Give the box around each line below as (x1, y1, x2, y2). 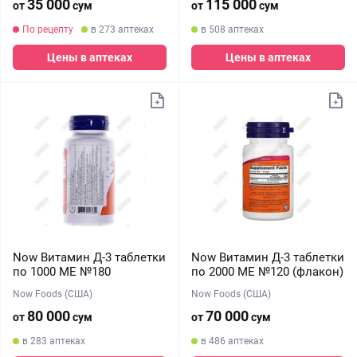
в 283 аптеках (22, 335, 85, 347)
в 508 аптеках (200, 24, 264, 35)
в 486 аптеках (200, 335, 264, 347)
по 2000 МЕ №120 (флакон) (190, 265, 343, 279)
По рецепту (22, 24, 73, 35)
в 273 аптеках (91, 24, 154, 35)
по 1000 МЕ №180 (13, 265, 111, 279)
